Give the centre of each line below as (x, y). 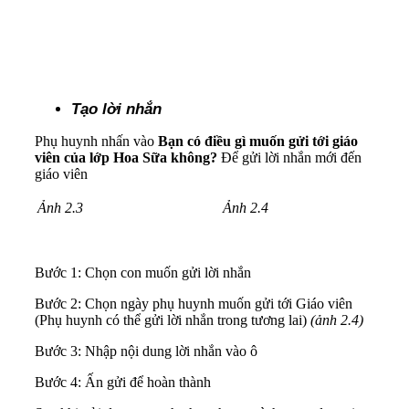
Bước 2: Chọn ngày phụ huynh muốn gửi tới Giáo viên (194, 303)
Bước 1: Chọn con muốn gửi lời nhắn (143, 272)
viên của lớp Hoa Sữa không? (128, 157)
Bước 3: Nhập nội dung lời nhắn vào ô (146, 351)
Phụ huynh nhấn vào (96, 141)
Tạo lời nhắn (116, 109)
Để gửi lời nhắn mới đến (291, 157)
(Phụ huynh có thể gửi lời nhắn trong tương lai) (173, 320)
